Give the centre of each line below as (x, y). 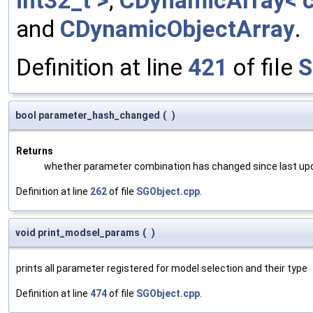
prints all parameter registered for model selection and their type (162, 268)
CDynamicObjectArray (177, 29)
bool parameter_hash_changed (88, 115)
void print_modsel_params (78, 232)
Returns (35, 151)
